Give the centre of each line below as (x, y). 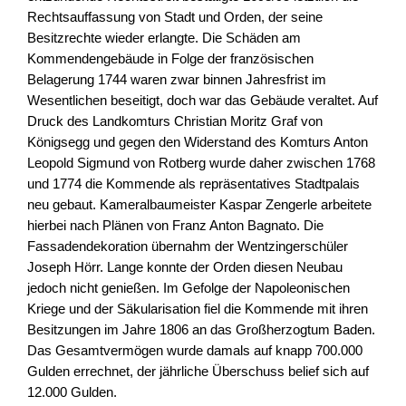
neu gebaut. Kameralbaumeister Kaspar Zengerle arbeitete (199, 205)
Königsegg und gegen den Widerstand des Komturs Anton (198, 142)
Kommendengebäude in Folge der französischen (170, 59)
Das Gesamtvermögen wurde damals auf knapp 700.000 (195, 351)
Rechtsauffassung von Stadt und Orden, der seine (175, 17)
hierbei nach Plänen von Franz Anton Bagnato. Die (175, 226)
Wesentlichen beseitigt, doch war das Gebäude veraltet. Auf (203, 101)
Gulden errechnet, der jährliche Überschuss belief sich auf (198, 372)
